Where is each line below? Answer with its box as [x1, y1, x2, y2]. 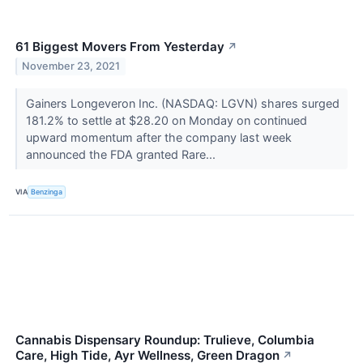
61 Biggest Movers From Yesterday [15, 38, 224, 54]
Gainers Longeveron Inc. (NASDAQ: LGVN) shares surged [25, 96, 340, 110]
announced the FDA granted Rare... [25, 147, 219, 161]
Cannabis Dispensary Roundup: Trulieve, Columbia [15, 331, 314, 348]
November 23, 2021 [22, 60, 121, 73]
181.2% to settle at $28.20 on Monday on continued [25, 113, 307, 127]
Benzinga [31, 187, 63, 197]
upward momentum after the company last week [25, 130, 292, 144]
